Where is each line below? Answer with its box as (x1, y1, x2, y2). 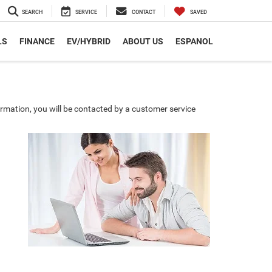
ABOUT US (123, 36, 163, 47)
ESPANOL (175, 36, 213, 47)
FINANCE (19, 36, 55, 47)
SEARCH (22, 9, 42, 16)
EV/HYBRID (67, 36, 110, 47)
